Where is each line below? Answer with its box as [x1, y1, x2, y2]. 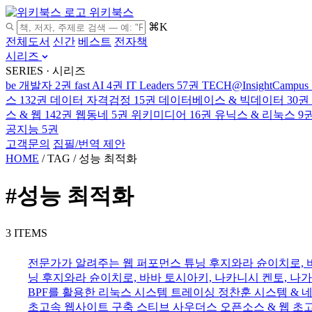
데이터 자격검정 [50, 94, 131, 106]
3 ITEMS [6, 226, 47, 239]
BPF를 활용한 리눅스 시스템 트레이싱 [28, 286, 215, 298]
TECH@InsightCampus [202, 79, 309, 91]
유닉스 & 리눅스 [214, 109, 295, 120]
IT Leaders [126, 79, 174, 91]
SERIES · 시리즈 [6, 65, 86, 77]
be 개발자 [6, 79, 52, 91]
